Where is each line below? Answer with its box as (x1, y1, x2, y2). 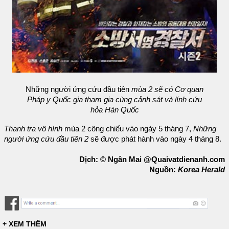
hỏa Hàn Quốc (90, 105, 139, 114)
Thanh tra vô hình (4, 125, 62, 133)
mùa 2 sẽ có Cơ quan (131, 85, 203, 94)
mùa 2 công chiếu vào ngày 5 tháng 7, (62, 125, 193, 133)
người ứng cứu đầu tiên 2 (4, 135, 88, 144)
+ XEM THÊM (3, 219, 47, 228)
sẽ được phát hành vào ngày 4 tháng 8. (88, 135, 221, 144)
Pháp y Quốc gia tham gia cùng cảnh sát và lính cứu (27, 95, 202, 104)
